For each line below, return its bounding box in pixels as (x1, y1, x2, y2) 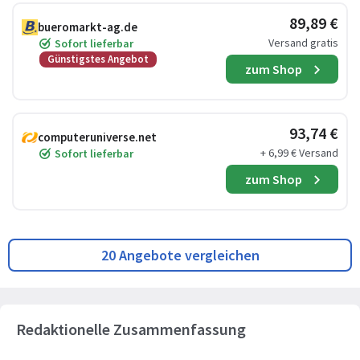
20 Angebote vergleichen (100, 246, 260, 264)
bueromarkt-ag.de (38, 19, 137, 35)
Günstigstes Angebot (47, 52, 149, 66)
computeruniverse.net (38, 129, 157, 145)
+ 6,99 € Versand (260, 145, 338, 160)
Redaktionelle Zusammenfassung (16, 319, 246, 339)
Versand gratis (268, 35, 338, 50)
